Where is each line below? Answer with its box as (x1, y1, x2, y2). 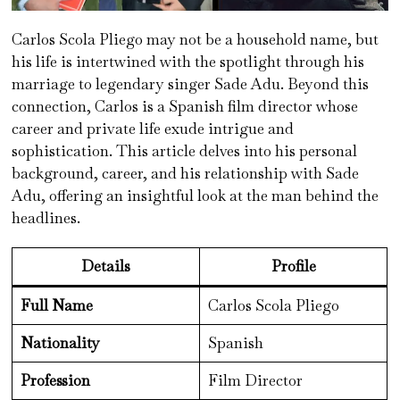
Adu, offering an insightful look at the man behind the (12, 185, 379, 205)
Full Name (20, 295, 93, 315)
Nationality (20, 332, 100, 353)
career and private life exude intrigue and (12, 118, 295, 138)
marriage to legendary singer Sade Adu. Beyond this (12, 73, 370, 94)
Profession (20, 370, 90, 390)
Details (81, 255, 131, 276)
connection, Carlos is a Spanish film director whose (12, 96, 359, 116)
